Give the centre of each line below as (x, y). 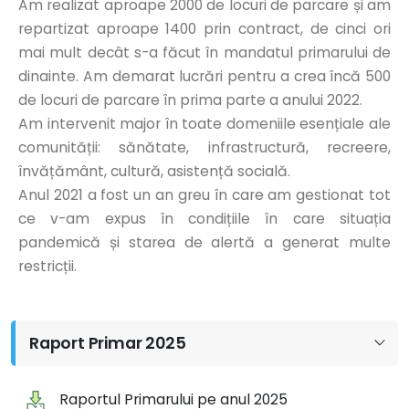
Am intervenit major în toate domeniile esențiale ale (204, 124)
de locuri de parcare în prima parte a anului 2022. (190, 100)
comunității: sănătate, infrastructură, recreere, (204, 147)
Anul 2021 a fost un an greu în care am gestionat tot (204, 195)
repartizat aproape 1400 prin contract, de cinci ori (204, 29)
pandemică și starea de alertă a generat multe (204, 242)
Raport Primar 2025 (108, 343)
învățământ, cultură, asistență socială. (154, 171)
